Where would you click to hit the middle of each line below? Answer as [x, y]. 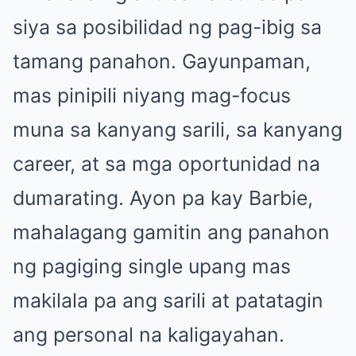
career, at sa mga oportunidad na [166, 163]
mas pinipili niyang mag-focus [152, 95]
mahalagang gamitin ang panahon [171, 232]
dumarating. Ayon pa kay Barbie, [163, 197]
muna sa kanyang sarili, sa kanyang [178, 129]
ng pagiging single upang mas [152, 266]
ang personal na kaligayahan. [149, 334]
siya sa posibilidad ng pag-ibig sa [167, 27]
